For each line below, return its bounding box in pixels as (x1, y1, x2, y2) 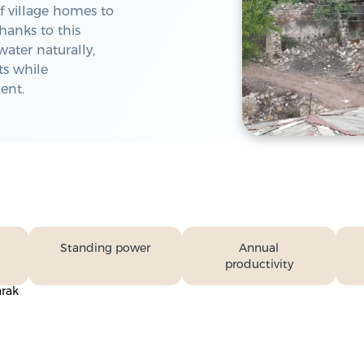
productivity (224, 257, 293, 271)
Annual (239, 240, 279, 255)
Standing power (60, 240, 150, 255)
